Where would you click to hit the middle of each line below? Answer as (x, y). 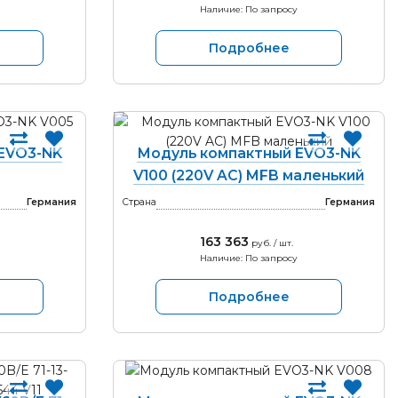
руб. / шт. (271, 243)
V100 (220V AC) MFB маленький (249, 175)
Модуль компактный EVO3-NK (249, 153)
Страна (139, 202)
